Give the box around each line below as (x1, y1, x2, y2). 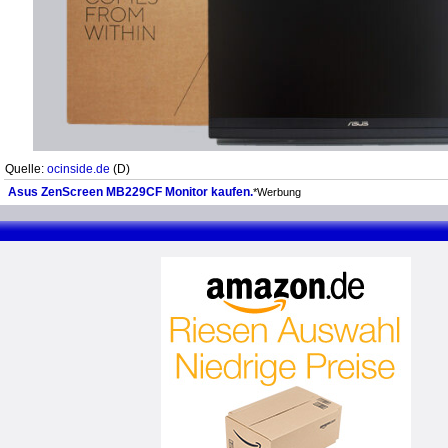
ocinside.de (47, 162, 110, 176)
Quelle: (5, 162, 47, 176)
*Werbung (253, 186, 301, 198)
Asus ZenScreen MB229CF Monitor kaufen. (8, 185, 253, 199)
